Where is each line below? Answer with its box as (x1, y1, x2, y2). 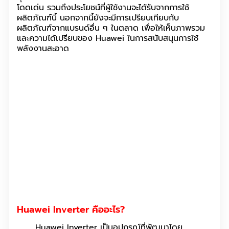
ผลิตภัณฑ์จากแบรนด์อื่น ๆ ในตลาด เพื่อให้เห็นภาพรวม (17, 21, 205, 34)
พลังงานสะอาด (17, 42, 69, 55)
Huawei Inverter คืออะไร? (17, 202, 125, 217)
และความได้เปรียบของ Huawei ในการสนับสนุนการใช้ (17, 32, 198, 44)
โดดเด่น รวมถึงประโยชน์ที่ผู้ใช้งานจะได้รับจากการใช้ (17, 1, 189, 14)
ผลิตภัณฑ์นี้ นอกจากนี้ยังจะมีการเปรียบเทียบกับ (17, 11, 179, 24)
